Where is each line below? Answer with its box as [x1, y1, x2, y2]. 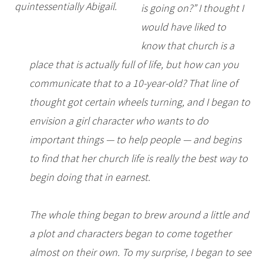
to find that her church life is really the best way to [29, 151, 248, 166]
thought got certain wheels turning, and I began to [29, 95, 250, 109]
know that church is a [141, 39, 234, 53]
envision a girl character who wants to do [29, 114, 208, 128]
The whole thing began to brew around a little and [29, 208, 249, 222]
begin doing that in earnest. [29, 170, 150, 184]
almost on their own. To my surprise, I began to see [29, 245, 251, 259]
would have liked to [141, 20, 226, 34]
